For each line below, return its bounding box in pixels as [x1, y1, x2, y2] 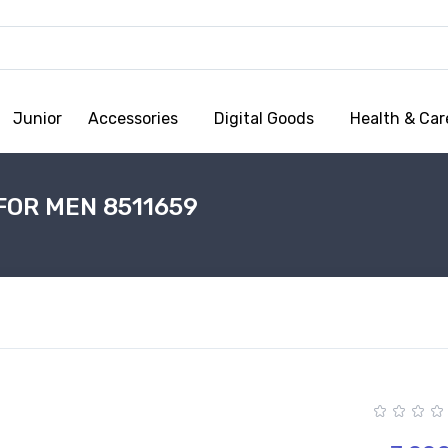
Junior [13, 108, 62, 128]
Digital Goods [214, 108, 314, 128]
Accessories [88, 108, 178, 128]
